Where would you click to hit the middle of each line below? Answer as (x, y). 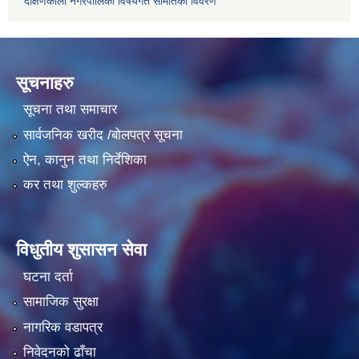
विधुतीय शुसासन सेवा (81, 250)
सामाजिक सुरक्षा (61, 302)
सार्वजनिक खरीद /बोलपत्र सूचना (103, 135)
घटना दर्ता (48, 276)
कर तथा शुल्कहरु (65, 185)
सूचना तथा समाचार (70, 110)
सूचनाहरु (45, 83)
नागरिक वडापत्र (63, 327)
